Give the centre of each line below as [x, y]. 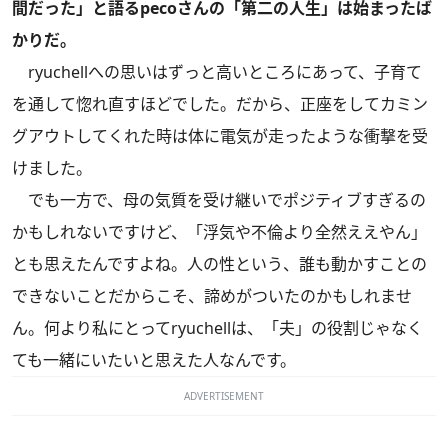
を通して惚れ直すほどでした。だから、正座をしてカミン [220, 103]
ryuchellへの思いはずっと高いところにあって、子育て [217, 71]
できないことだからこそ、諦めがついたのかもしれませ [212, 295]
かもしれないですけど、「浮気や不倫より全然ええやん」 [219, 231]
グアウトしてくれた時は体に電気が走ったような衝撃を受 [220, 135]
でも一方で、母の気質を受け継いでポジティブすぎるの [219, 199]
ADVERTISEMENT [224, 395]
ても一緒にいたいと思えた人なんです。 [154, 359]
